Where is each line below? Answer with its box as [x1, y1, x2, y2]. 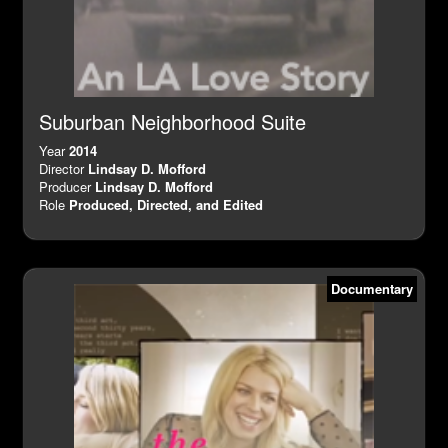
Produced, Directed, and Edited [69, 195, 263, 215]
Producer [39, 177, 95, 197]
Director [39, 159, 88, 179]
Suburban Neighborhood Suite [39, 107, 306, 137]
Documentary [331, 279, 413, 299]
